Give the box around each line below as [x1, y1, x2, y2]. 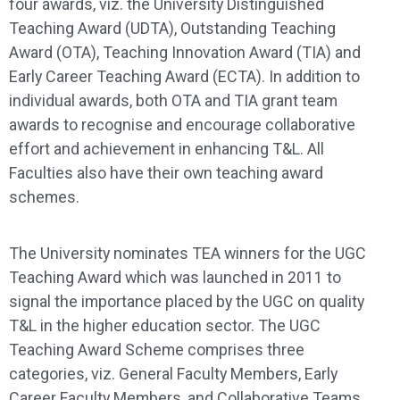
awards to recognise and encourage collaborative [9, 114, 355, 134]
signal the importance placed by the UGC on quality [9, 291, 364, 311]
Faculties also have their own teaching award [9, 162, 323, 182]
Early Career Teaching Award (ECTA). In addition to [9, 66, 360, 86]
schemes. [9, 187, 79, 206]
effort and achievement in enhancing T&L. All [9, 138, 324, 158]
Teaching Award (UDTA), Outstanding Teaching [9, 18, 336, 37]
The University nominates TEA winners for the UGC [9, 243, 366, 262]
